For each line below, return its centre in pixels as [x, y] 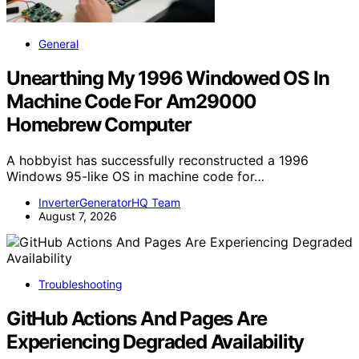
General [58, 43]
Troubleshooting [81, 284]
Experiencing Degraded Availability [155, 341]
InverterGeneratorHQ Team [109, 202]
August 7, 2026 [78, 216]
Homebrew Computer [99, 124]
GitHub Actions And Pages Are [137, 318]
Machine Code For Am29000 [132, 101]
